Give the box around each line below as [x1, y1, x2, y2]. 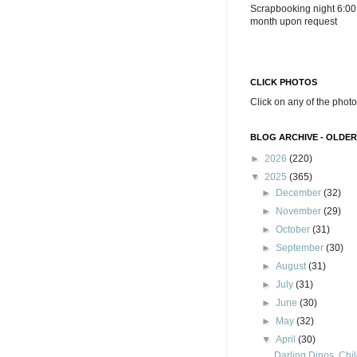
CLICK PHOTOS [250, 77, 317, 87]
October [276, 224, 313, 235]
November [276, 206, 324, 217]
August [276, 261, 309, 272]
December [276, 187, 324, 198]
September [276, 242, 327, 253]
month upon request [250, 16, 337, 27]
